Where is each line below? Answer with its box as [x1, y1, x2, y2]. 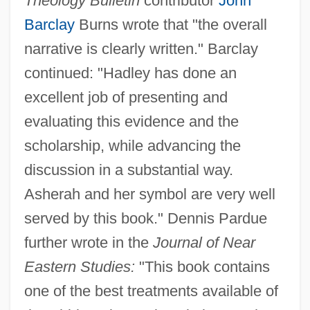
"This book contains [134, 258, 270, 276]
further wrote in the [24, 234, 153, 252]
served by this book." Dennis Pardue [24, 210, 267, 228]
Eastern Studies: [24, 258, 135, 276]
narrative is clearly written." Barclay [24, 40, 258, 58]
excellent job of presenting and [24, 89, 228, 107]
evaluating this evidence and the [24, 113, 239, 131]
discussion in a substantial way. [24, 161, 233, 179]
